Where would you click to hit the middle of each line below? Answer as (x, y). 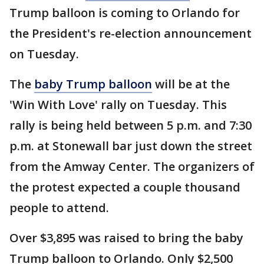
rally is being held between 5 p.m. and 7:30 (131, 126)
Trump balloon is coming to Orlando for (125, 13)
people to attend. (59, 208)
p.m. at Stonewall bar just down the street (131, 146)
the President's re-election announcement (131, 34)
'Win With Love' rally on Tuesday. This (118, 105)
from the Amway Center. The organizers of (132, 167)
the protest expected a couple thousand (125, 187)
